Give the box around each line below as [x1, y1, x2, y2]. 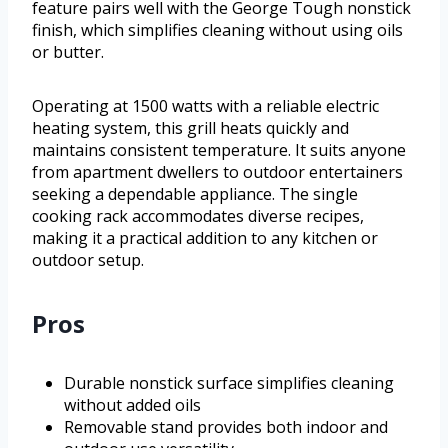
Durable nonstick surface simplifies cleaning [64, 372, 394, 395]
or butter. [32, 41, 104, 64]
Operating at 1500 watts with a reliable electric [32, 95, 379, 118]
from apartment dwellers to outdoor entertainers [32, 161, 403, 184]
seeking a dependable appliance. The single [32, 183, 358, 206]
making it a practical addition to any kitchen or [32, 227, 378, 250]
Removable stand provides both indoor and [64, 416, 388, 439]
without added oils [64, 394, 201, 417]
